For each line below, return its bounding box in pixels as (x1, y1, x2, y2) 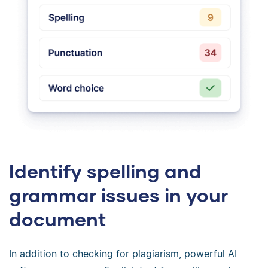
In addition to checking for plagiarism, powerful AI (9, 247, 237, 260)
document (9, 206, 106, 230)
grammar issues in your (9, 182, 228, 206)
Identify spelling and (9, 159, 202, 182)
